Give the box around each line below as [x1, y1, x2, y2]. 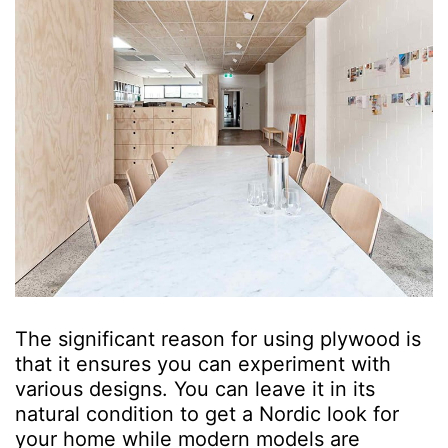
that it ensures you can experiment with [15, 351, 391, 376]
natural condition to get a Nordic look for [15, 401, 399, 426]
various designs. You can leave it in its [15, 376, 375, 401]
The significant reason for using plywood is [15, 326, 421, 351]
